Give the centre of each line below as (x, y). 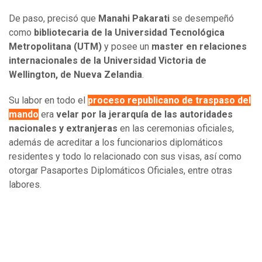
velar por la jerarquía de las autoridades (144, 115)
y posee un (127, 47)
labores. (25, 185)
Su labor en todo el (48, 101)
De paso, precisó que (54, 19)
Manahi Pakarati (135, 19)
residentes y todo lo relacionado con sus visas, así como (125, 157)
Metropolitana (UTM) (55, 47)
